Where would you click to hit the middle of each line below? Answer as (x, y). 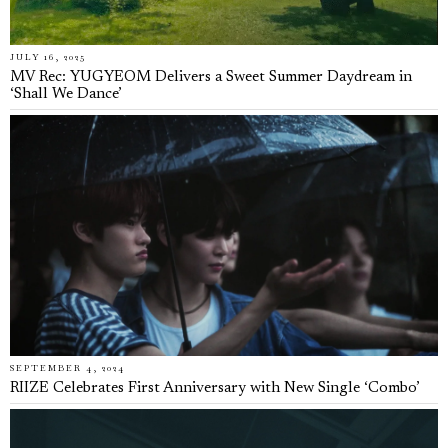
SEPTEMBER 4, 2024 (67, 368)
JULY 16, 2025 (48, 57)
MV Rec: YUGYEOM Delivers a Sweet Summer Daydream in (211, 78)
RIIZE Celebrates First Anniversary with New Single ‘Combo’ (215, 389)
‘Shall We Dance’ (66, 95)
